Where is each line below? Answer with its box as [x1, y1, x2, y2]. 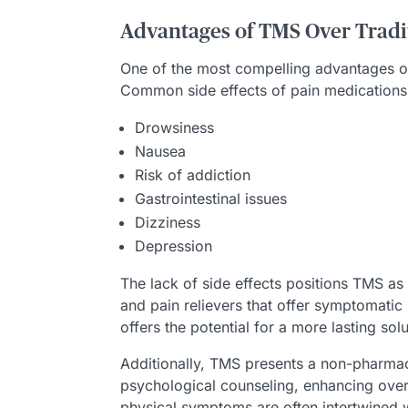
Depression [135, 237, 212, 255]
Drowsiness [135, 118, 214, 137]
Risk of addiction [135, 166, 250, 184]
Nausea [135, 142, 186, 160]
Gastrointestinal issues [135, 189, 287, 208]
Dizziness [135, 213, 200, 231]
